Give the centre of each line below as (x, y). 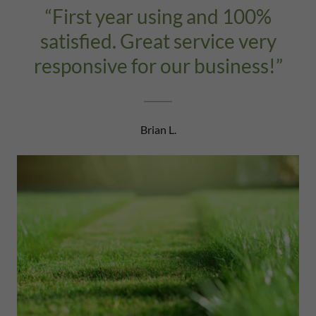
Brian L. (158, 129)
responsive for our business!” (158, 66)
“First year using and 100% (158, 16)
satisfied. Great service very (158, 41)
